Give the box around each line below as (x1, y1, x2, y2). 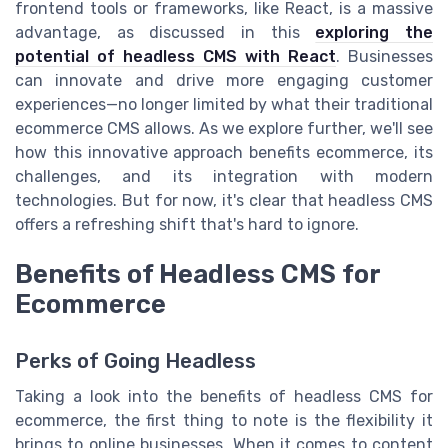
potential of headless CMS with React (15, 47, 336, 67)
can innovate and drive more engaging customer (15, 71, 433, 91)
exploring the (315, 23, 434, 43)
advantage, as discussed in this (15, 23, 316, 43)
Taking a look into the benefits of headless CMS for (15, 386, 433, 406)
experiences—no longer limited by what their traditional (15, 95, 433, 115)
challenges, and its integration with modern (15, 167, 433, 187)
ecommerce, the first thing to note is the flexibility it (15, 410, 433, 430)
